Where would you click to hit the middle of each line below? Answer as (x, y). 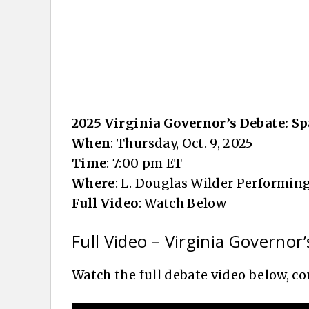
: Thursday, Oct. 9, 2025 (182, 143)
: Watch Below (182, 203)
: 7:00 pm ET (144, 163)
